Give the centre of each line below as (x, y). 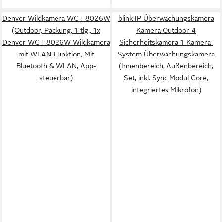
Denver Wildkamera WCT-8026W (56, 18)
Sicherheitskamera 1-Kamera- (166, 42)
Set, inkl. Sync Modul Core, (166, 78)
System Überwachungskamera (166, 54)
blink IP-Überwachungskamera (166, 18)
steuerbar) (56, 78)
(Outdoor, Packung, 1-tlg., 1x (56, 30)
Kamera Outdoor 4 (166, 30)
